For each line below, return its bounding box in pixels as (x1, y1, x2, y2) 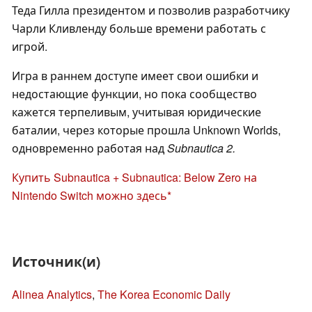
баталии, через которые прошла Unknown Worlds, (12, 121, 281, 138)
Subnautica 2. (167, 139, 235, 156)
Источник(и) (12, 251, 100, 271)
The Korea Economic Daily (97, 286, 231, 302)
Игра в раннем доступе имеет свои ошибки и (12, 67, 258, 84)
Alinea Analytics (12, 286, 92, 302)
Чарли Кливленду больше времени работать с (12, 19, 266, 36)
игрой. (12, 38, 47, 54)
